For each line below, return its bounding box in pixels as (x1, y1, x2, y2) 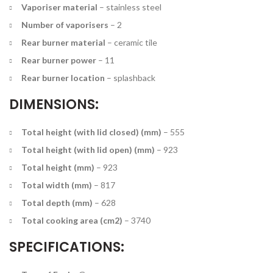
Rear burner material (21, 37, 105, 48)
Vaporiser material (21, 1, 97, 12)
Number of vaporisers (21, 19, 108, 30)
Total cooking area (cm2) (21, 214, 122, 225)
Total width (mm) (21, 179, 92, 190)
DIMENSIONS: (9, 94, 99, 114)
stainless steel (106, 1, 161, 12)
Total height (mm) (21, 161, 94, 172)
